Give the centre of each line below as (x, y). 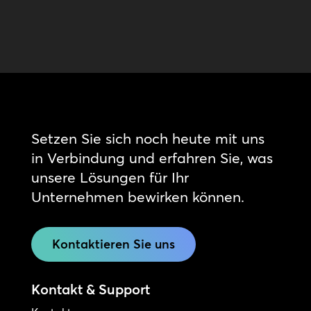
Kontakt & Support (90, 289)
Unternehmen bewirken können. (137, 196)
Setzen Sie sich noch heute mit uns (148, 138)
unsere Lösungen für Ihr (110, 177)
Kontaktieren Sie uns (113, 244)
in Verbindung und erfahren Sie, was (152, 157)
